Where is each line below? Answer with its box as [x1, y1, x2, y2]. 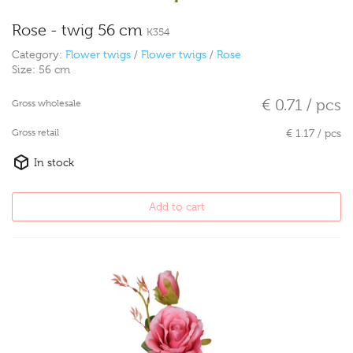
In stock [31, 156, 74, 169]
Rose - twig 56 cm [12, 21, 147, 40]
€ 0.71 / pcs [262, 96, 341, 115]
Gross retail [12, 127, 59, 139]
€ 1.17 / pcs [286, 127, 341, 140]
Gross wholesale [12, 98, 81, 110]
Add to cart [148, 200, 205, 214]
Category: [12, 48, 65, 61]
